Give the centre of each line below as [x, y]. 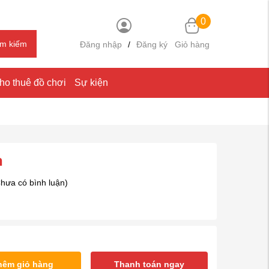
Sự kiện [91, 83]
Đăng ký [152, 44]
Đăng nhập [101, 44]
